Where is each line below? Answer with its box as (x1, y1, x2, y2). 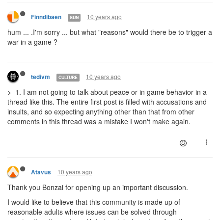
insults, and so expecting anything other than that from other (7, 107, 194, 117)
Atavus (31, 168, 51, 177)
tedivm (31, 73, 50, 82)
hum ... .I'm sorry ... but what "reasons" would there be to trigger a (7, 27, 212, 37)
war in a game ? (7, 37, 59, 47)
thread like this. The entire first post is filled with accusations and (7, 97, 207, 107)
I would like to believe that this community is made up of (7, 197, 180, 207)
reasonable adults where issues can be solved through (7, 207, 177, 217)
